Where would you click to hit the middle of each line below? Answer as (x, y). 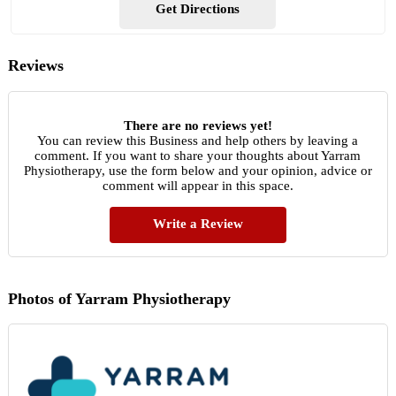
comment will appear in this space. (198, 185)
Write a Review (198, 223)
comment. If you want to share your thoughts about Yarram (198, 155)
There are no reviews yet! (198, 125)
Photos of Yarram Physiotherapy (119, 298)
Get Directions (198, 9)
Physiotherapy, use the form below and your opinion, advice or (198, 170)
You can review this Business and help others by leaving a (198, 140)
